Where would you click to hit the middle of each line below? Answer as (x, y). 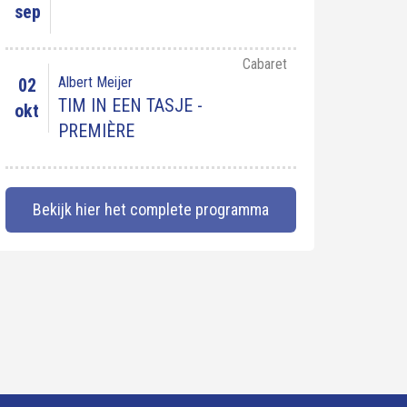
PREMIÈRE (96, 131)
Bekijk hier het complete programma (151, 209)
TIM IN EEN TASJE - (130, 105)
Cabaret (265, 64)
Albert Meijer (95, 82)
